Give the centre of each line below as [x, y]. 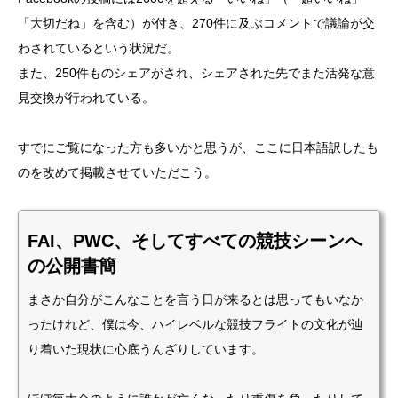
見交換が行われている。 [86, 98]
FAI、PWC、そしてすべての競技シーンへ [195, 241]
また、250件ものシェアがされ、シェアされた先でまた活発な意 [196, 73]
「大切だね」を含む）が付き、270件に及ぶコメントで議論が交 [196, 23]
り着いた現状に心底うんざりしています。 [146, 349]
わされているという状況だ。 [99, 48]
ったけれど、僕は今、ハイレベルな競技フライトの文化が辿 [195, 324]
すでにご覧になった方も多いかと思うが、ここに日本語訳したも [198, 147]
